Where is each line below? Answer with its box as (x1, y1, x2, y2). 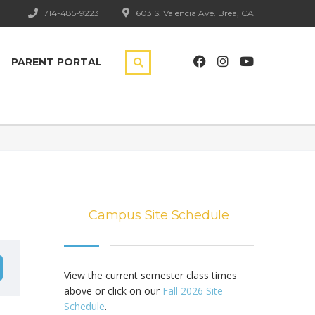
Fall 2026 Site (162, 284, 223, 298)
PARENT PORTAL (11, 56, 102, 68)
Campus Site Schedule (89, 207, 229, 224)
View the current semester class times (64, 269, 237, 283)
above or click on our (64, 284, 162, 298)
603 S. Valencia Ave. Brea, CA (134, 8, 254, 18)
